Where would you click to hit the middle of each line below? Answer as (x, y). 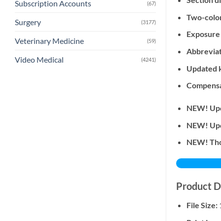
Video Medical (39, 60)
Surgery (28, 22)
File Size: (202, 205)
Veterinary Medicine (49, 41)
